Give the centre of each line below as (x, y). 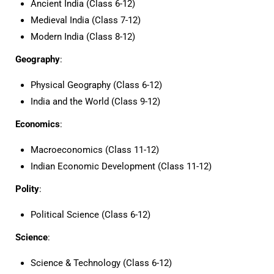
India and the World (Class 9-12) (95, 102)
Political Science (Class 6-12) (91, 215)
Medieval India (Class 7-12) (86, 20)
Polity (27, 189)
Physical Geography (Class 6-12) (96, 85)
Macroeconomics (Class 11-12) (95, 150)
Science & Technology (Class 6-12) (101, 263)
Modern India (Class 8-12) (83, 37)
